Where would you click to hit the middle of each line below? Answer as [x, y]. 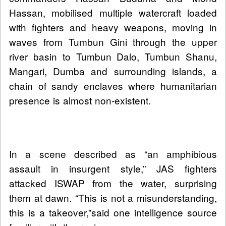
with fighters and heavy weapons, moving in [113, 27]
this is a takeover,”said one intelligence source [113, 212]
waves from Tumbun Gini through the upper [113, 42]
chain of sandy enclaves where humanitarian [113, 86]
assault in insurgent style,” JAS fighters [113, 168]
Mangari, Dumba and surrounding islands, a [113, 71]
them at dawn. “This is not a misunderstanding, [113, 198]
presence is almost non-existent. [80, 100]
